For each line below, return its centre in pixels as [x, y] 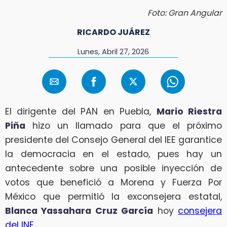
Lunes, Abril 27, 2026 [113, 51]
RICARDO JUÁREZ [113, 32]
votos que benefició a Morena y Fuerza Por [113, 183]
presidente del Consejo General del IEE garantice [113, 140]
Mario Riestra [189, 112]
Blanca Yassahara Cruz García [79, 211]
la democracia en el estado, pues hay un [113, 154]
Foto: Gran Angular [185, 13]
